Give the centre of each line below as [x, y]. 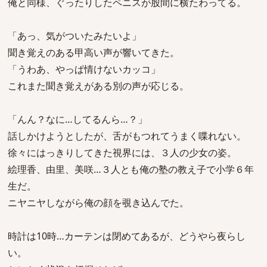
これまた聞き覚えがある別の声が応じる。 [98, 86]
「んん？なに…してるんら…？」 [77, 119]
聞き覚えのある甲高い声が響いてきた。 [94, 52]
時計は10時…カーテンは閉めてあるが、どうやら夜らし [127, 236]
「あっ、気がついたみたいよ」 [74, 36]
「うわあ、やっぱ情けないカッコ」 [84, 69]
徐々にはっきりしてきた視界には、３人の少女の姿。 [122, 153]
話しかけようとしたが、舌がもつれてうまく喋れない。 [127, 136]
